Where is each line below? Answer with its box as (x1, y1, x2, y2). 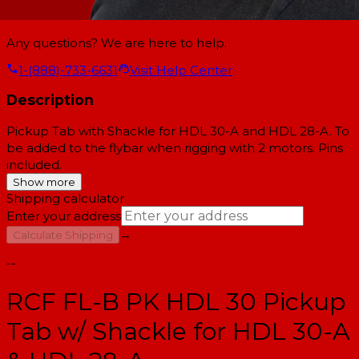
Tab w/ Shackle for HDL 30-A (6, 317, 350, 347)
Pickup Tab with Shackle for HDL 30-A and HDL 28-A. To (6, 123, 349, 139)
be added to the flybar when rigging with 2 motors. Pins (6, 140, 343, 156)
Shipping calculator (6, 191, 124, 207)
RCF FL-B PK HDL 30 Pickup (6, 287, 345, 317)
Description (6, 91, 94, 109)
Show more (13, 175, 75, 189)
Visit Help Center (130, 62, 232, 78)
